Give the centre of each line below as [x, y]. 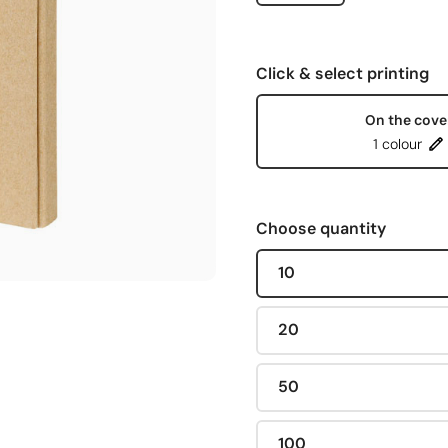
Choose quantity [321, 228]
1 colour [397, 144]
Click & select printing [342, 73]
